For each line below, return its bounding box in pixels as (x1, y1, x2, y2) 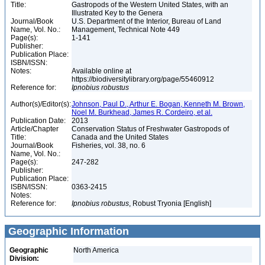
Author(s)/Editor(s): (11, 100, 71, 108)
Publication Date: (11, 117, 66, 125)
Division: (9, 254, 39, 263)
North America (73, 246, 119, 254)
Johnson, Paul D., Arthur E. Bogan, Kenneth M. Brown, (72, 100, 245, 108)
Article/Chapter (11, 125, 59, 133)
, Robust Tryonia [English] (129, 199, 213, 208)
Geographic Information (5, 225, 129, 237)
